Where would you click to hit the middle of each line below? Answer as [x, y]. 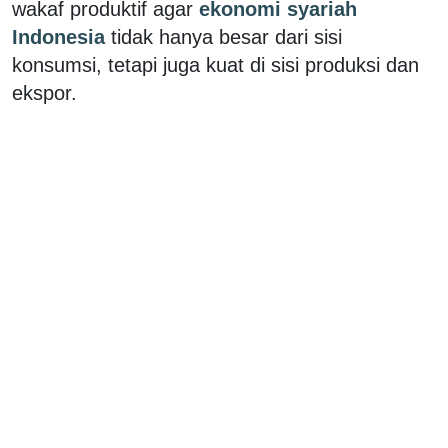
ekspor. [44, 92]
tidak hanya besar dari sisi [226, 36]
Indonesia [61, 36]
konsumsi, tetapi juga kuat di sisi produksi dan [215, 64]
